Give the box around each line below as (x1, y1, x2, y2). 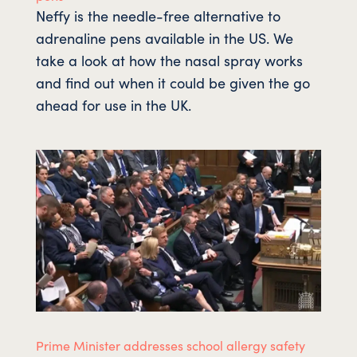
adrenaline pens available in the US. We (35, 27, 293, 48)
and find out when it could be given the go (35, 72, 310, 92)
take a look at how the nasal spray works (35, 49, 303, 70)
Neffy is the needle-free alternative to (35, 5, 280, 25)
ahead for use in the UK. (35, 94, 191, 115)
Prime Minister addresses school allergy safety (35, 335, 305, 354)
